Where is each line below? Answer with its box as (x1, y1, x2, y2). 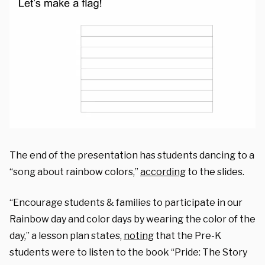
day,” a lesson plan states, (9, 230, 124, 242)
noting (124, 230, 154, 242)
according (140, 166, 186, 178)
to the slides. (186, 166, 244, 178)
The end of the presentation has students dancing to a (9, 150, 254, 161)
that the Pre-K (154, 230, 221, 242)
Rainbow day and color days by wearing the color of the (9, 214, 256, 225)
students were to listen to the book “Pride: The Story (9, 247, 247, 258)
